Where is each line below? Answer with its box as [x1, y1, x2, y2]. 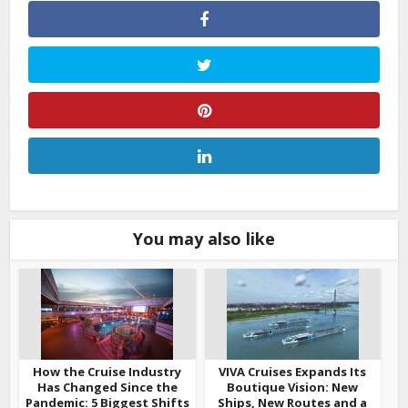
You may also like [133, 228, 275, 250]
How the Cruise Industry [33, 363, 182, 380]
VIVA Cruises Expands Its [219, 363, 367, 380]
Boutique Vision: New [227, 379, 359, 395]
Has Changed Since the [36, 379, 178, 395]
